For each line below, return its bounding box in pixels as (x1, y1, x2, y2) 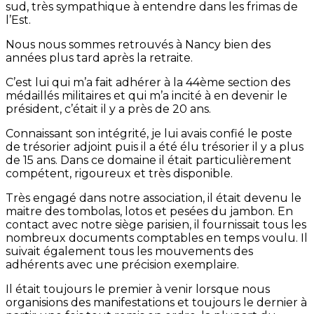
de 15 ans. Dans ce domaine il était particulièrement (6, 153, 292, 168)
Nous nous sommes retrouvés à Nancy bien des (6, 38, 271, 52)
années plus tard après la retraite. (6, 51, 193, 65)
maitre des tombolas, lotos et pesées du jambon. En (6, 205, 293, 219)
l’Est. (6, 13, 31, 27)
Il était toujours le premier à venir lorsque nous (6, 282, 270, 296)
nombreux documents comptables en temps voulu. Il (6, 231, 308, 245)
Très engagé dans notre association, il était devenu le (6, 191, 301, 205)
